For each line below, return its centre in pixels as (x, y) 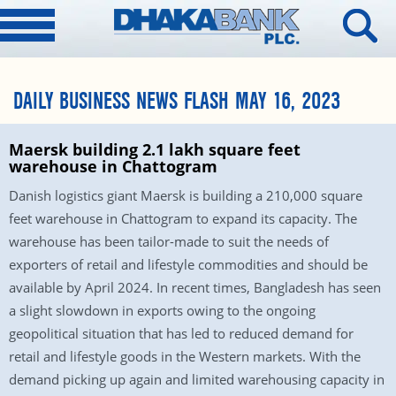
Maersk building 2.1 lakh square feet (155, 149)
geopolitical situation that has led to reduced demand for (181, 333)
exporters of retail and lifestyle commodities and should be (188, 264)
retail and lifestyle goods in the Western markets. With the (185, 356)
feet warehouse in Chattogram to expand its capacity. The (183, 218)
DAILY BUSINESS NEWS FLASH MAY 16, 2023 (177, 102)
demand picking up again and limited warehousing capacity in (197, 379)
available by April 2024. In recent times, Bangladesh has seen (195, 287)
